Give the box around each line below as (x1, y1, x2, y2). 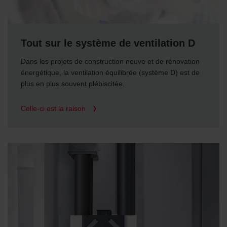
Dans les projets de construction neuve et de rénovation (21, 57, 200, 66)
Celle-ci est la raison (21, 104, 88, 112)
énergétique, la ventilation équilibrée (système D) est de (21, 68, 200, 77)
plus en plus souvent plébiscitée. (21, 80, 125, 88)
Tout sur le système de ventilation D (21, 37, 196, 49)
